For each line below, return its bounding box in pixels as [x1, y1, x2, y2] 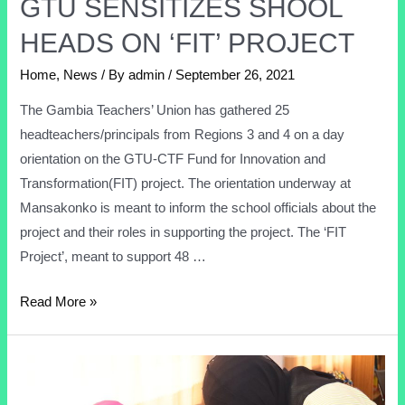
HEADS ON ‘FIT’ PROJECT [20, 28, 355, 59]
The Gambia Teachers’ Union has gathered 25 [20, 102, 290, 118]
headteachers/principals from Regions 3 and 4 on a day [20, 127, 345, 142]
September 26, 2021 [175, 68, 296, 83]
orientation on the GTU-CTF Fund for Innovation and [20, 151, 326, 166]
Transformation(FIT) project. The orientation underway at [20, 175, 352, 191]
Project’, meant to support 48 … [20, 249, 207, 264]
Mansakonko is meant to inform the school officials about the [20, 200, 377, 215]
